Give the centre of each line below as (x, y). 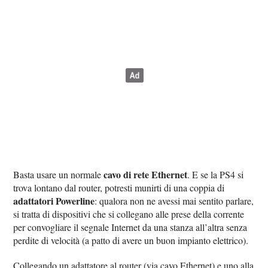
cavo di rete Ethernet (146, 175)
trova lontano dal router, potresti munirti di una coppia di (119, 188)
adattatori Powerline (54, 201)
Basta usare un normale (59, 175)
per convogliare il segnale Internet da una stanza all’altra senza (130, 227)
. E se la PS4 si (216, 175)
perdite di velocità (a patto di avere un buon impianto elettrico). (131, 240)
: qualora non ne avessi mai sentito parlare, (174, 201)
